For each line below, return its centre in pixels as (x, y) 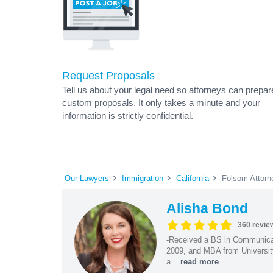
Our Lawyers (87, 178)
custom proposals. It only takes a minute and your (161, 103)
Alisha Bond (207, 208)
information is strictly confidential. (128, 115)
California (193, 178)
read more (199, 261)
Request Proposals (108, 76)
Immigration (143, 178)
